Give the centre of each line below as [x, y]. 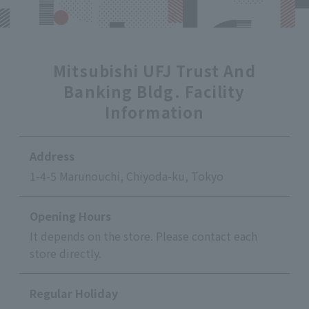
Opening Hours [70, 216]
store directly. [66, 253]
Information [154, 112]
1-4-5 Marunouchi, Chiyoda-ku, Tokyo [127, 176]
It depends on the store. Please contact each [143, 236]
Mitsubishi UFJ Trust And [154, 70]
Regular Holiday [74, 293]
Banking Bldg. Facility [154, 91]
